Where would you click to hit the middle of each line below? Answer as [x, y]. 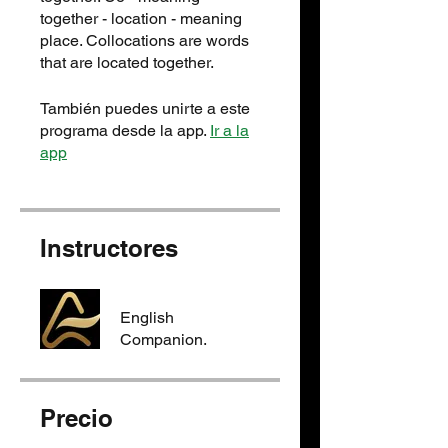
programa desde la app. [123, 130]
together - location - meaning [141, 18]
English [147, 317]
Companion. [163, 339]
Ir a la [229, 130]
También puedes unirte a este [145, 108]
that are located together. [127, 62]
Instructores [109, 247]
